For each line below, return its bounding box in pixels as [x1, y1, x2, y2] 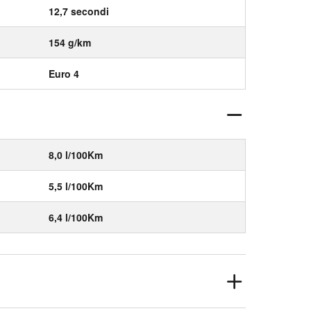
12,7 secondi [49, 4, 109, 18]
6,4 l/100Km [49, 210, 103, 224]
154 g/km [49, 35, 91, 49]
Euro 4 [49, 67, 79, 81]
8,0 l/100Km [49, 148, 103, 162]
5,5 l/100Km [49, 179, 103, 193]
